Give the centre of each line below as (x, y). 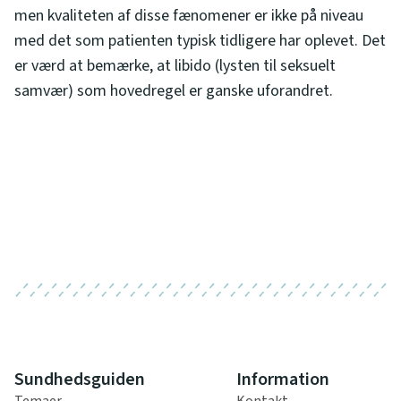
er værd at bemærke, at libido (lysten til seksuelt (175, 65)
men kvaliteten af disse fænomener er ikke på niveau (189, 15)
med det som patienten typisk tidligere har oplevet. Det (200, 40)
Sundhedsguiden (80, 380)
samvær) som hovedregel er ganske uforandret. (174, 90)
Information (283, 380)
